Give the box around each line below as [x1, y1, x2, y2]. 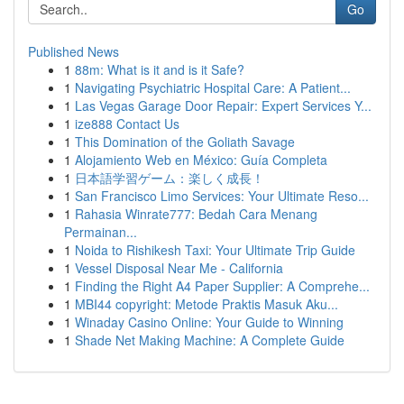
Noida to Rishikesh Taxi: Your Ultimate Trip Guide [75, 241, 355, 259]
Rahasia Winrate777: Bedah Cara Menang [75, 205, 317, 223]
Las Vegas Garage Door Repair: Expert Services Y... [75, 96, 372, 115]
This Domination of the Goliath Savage [75, 133, 295, 151]
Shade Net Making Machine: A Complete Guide [75, 331, 344, 349]
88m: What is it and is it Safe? [75, 60, 244, 78]
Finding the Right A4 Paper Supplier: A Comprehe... [75, 277, 370, 295]
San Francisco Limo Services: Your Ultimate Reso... [75, 187, 369, 205]
